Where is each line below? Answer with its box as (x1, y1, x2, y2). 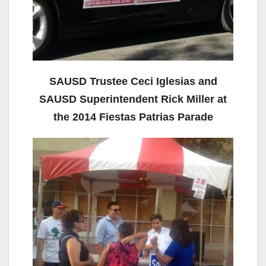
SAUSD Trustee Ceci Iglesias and (49, 75, 217, 88)
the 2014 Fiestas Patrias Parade (53, 111, 213, 123)
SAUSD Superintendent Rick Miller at (39, 93, 227, 106)
